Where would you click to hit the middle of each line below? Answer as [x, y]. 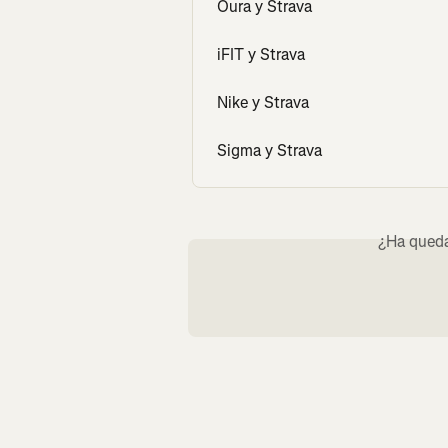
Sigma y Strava [269, 150]
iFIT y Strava [261, 54]
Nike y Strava [263, 102]
